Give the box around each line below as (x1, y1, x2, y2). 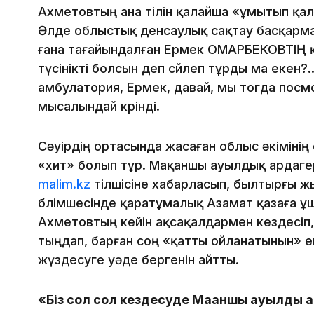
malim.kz (38, 177, 90, 192)
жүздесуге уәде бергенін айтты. (38, 252, 239, 268)
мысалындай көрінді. (38, 99, 160, 114)
